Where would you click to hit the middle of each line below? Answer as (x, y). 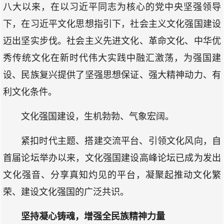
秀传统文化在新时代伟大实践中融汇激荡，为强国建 (112, 58)
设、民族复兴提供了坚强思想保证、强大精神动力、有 (112, 75)
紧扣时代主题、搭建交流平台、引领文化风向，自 (121, 141)
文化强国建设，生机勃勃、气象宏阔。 (97, 116)
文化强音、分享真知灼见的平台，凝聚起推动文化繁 (112, 175)
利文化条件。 (30, 92)
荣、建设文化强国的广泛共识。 (66, 192)
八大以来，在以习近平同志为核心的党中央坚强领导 (112, 7)
